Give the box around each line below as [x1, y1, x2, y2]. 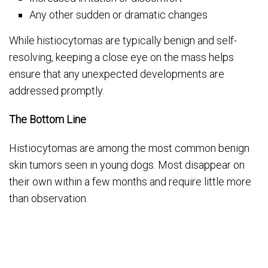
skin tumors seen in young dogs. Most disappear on [9, 159, 245, 172]
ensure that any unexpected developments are [9, 68, 224, 81]
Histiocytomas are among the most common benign [9, 142, 249, 155]
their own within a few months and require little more [9, 175, 251, 188]
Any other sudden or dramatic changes [29, 8, 208, 22]
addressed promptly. [9, 84, 104, 98]
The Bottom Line [9, 113, 86, 126]
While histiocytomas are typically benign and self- [9, 34, 237, 47]
